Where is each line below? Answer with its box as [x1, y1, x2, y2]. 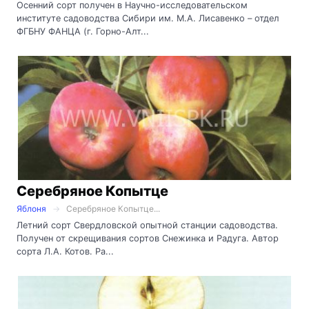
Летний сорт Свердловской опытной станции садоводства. [17, 219, 278, 230]
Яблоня [17, 203, 46, 215]
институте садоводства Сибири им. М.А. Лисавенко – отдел [17, 13, 279, 24]
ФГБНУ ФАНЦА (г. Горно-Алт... [17, 26, 149, 37]
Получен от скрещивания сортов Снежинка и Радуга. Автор [17, 232, 279, 243]
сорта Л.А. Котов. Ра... [17, 246, 114, 257]
